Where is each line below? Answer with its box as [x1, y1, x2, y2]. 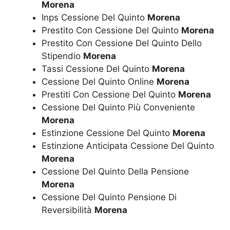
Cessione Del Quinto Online [42, 76, 157, 87]
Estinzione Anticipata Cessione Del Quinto [42, 141, 214, 151]
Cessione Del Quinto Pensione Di [42, 192, 177, 202]
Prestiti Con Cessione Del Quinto [42, 89, 178, 100]
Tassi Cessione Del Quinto [42, 64, 152, 74]
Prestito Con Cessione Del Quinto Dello [42, 38, 202, 48]
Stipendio [42, 51, 83, 61]
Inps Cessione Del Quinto [42, 12, 147, 23]
